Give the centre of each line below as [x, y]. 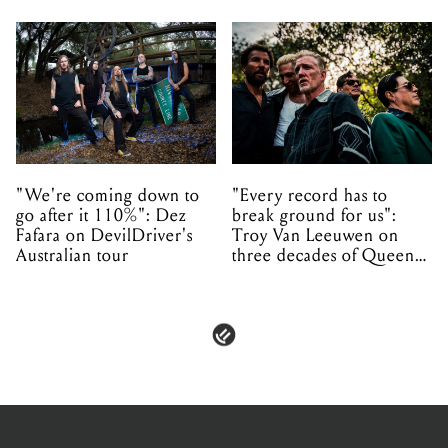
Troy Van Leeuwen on [315, 235]
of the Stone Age [296, 275]
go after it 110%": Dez [101, 215]
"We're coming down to [108, 195]
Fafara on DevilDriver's [104, 235]
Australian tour [72, 255]
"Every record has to [310, 195]
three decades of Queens [326, 255]
